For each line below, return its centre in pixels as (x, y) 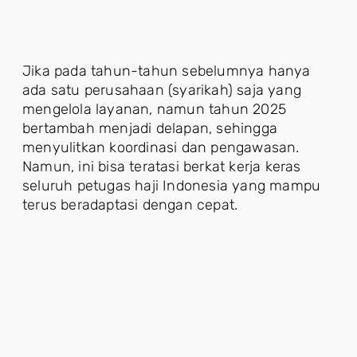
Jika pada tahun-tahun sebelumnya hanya (167, 71)
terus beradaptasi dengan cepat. (130, 205)
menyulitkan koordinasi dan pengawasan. (161, 147)
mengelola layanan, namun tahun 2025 (155, 109)
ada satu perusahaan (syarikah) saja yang (162, 90)
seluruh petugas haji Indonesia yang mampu (172, 186)
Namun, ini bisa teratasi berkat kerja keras (162, 167)
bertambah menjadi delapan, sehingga (150, 128)
